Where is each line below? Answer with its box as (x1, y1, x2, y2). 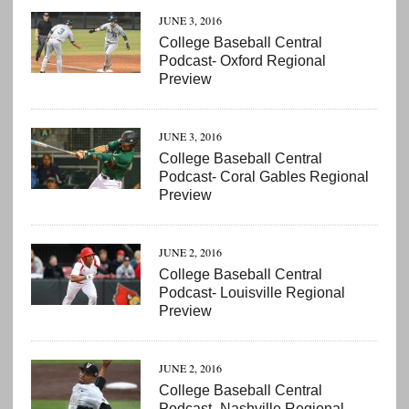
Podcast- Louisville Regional (158, 284, 345, 300)
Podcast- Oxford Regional (158, 52, 326, 68)
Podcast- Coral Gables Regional (158, 168, 369, 184)
